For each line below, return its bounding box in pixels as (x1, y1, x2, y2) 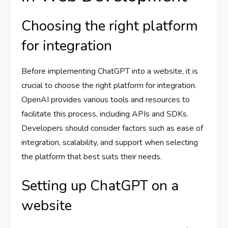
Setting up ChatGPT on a (21, 176, 179, 195)
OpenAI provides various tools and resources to (21, 94, 190, 105)
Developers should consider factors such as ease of (21, 123, 204, 134)
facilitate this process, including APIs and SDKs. (21, 108, 189, 120)
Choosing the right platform (21, 16, 198, 36)
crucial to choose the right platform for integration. (21, 80, 197, 91)
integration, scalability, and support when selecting (21, 137, 198, 148)
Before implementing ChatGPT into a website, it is (21, 66, 198, 77)
